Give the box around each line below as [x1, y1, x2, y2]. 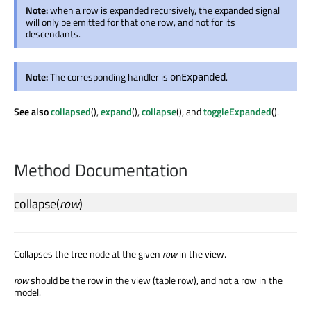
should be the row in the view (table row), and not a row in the [28, 273, 283, 288]
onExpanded [170, 69, 226, 83]
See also [14, 103, 51, 119]
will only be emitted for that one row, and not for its [26, 14, 235, 29]
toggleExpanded [203, 103, 271, 119]
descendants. [26, 26, 81, 41]
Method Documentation [14, 157, 187, 184]
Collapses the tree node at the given [14, 246, 162, 262]
